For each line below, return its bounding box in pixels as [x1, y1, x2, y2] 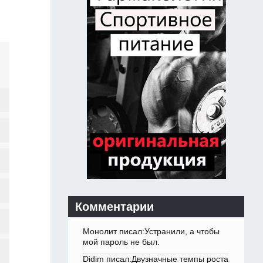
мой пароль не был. [83, 237, 160, 247]
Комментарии [75, 200, 154, 214]
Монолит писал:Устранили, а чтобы [83, 227, 220, 237]
